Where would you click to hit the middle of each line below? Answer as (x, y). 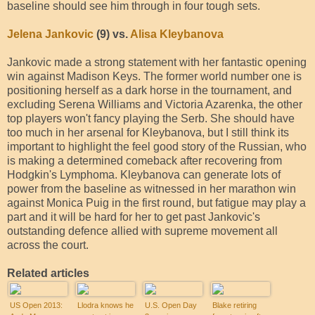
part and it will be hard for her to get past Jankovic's (134, 217)
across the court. (48, 245)
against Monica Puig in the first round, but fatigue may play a (156, 202)
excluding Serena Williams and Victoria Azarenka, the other (155, 104)
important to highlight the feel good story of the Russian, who (157, 146)
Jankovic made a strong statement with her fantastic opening (157, 62)
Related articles (48, 273)
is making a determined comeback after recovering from (144, 160)
